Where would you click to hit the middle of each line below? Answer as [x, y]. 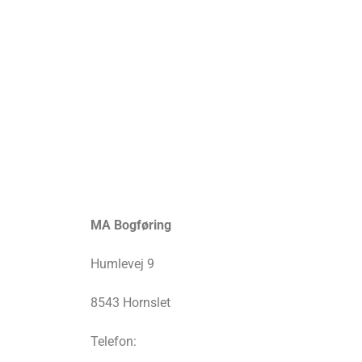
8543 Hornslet [130, 303]
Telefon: [114, 342]
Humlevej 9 [122, 264]
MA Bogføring [131, 225]
